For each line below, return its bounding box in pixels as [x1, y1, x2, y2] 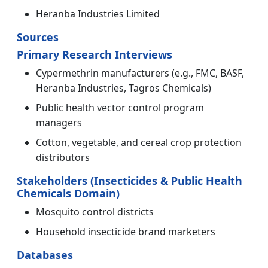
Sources [17, 30, 59, 45]
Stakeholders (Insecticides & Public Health [17, 173, 242, 188]
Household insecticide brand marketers [36, 225, 215, 239]
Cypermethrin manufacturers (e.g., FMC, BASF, [36, 66, 244, 80]
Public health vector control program [36, 101, 204, 115]
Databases [17, 248, 73, 263]
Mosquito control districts [36, 205, 154, 219]
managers [36, 116, 82, 130]
